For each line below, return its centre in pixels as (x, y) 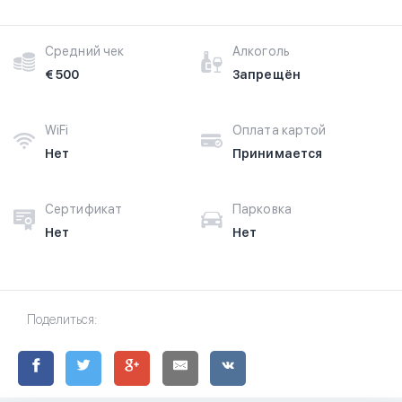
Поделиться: (62, 319)
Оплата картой (280, 130)
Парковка (262, 209)
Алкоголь (261, 51)
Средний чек (85, 51)
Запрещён (267, 74)
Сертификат (83, 209)
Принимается (278, 153)
